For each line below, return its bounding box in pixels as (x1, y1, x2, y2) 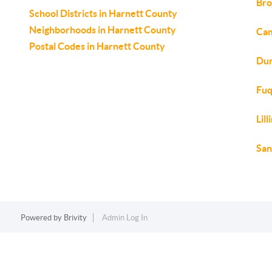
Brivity (63, 213, 87, 222)
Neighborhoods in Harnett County (29, 24, 176, 35)
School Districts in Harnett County (29, 8, 177, 19)
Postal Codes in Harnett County (29, 41, 165, 52)
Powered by (20, 213, 64, 222)
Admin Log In (101, 213, 148, 222)
